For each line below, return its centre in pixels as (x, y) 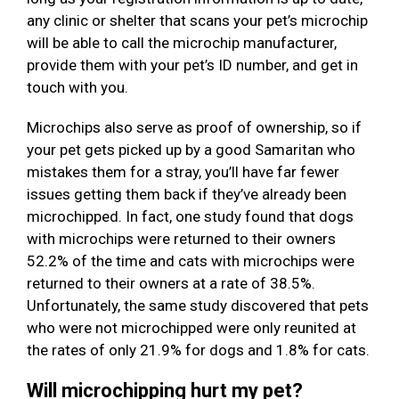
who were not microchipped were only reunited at (191, 328)
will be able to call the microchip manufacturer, (182, 43)
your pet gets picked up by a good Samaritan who (191, 150)
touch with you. (77, 88)
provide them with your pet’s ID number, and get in (192, 65)
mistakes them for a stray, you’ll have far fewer (183, 172)
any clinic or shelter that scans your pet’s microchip (197, 21)
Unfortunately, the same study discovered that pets (198, 306)
